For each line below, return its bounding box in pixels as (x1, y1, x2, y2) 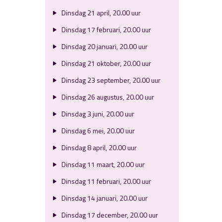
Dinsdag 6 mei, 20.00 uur (59, 125, 135, 136)
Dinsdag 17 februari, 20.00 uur (59, 24, 151, 35)
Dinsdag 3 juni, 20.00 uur (59, 109, 134, 119)
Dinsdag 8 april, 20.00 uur (59, 142, 137, 153)
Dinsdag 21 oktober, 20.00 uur (59, 58, 151, 68)
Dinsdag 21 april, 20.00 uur (59, 7, 141, 18)
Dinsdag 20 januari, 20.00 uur (59, 41, 148, 52)
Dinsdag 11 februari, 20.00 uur (59, 176, 151, 186)
